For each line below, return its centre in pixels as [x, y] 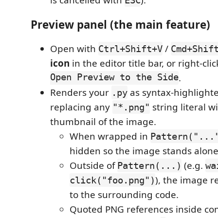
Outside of [93, 165]
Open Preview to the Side [114, 78]
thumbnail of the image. [103, 122]
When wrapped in [110, 136]
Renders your [81, 92]
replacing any [81, 107]
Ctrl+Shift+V [130, 49]
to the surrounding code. [124, 195]
